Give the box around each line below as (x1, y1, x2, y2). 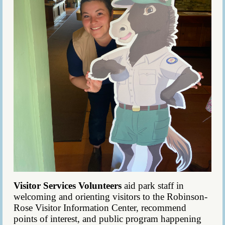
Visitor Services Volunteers (14, 180, 122, 191)
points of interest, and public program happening (14, 213, 201, 224)
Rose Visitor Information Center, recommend (14, 202, 186, 213)
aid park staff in (122, 180, 184, 191)
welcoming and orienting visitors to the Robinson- (14, 191, 207, 202)
